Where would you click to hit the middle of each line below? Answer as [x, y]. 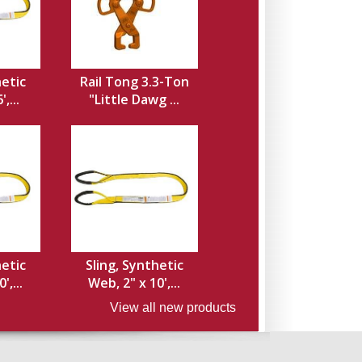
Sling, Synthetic [134, 265]
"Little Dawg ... [134, 99]
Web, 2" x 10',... [134, 283]
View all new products [173, 307]
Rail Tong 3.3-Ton [134, 82]
